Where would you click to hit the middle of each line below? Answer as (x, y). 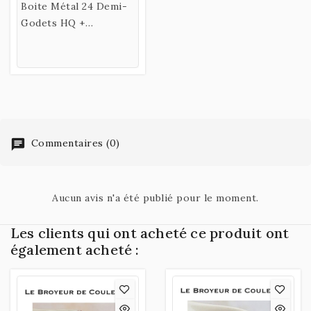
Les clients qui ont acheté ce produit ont (150, 233)
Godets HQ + (53, 23)
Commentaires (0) (74, 143)
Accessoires (51, 40)
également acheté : (75, 249)
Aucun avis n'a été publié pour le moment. (155, 197)
